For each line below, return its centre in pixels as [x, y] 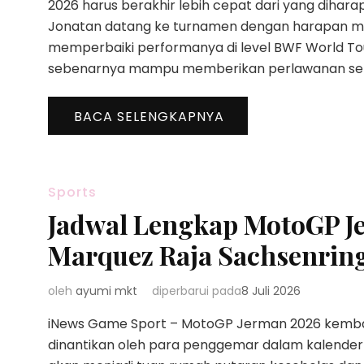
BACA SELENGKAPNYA [149, 117]
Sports [72, 192]
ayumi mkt [106, 291]
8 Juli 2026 [271, 291]
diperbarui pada [197, 291]
